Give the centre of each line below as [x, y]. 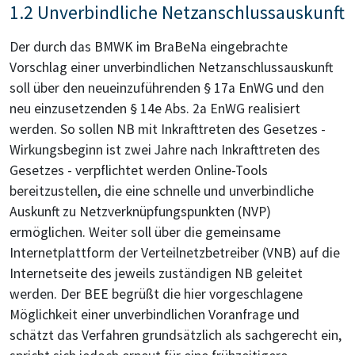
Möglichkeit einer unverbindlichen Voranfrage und [155, 315]
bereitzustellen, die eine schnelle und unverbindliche [162, 191]
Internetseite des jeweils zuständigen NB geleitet [156, 274]
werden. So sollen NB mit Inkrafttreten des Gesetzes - [168, 130]
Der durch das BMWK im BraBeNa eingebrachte [149, 47]
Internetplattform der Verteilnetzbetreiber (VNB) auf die [175, 253]
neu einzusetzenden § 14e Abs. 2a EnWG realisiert [155, 109]
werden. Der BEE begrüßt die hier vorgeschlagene [156, 294]
